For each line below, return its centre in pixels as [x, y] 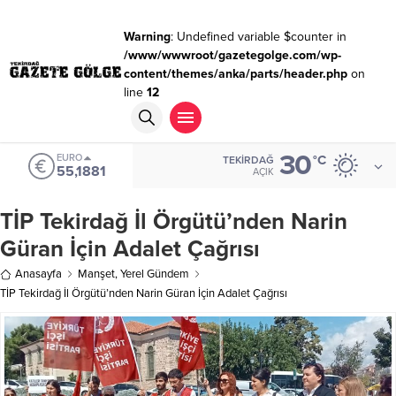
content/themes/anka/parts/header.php [235, 74]
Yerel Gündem [155, 274]
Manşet [96, 274]
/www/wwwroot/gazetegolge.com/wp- [232, 55]
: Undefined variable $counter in [258, 37]
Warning [147, 37]
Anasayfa [38, 274]
